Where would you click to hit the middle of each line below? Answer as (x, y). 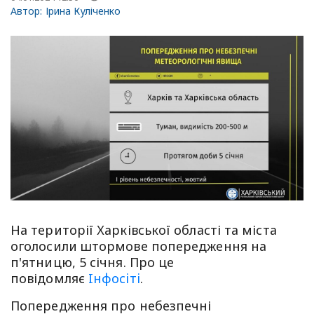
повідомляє (48, 278)
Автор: (28, 11)
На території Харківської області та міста (144, 230)
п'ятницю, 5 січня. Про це (93, 262)
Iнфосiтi (112, 278)
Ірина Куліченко (83, 11)
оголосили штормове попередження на (139, 246)
